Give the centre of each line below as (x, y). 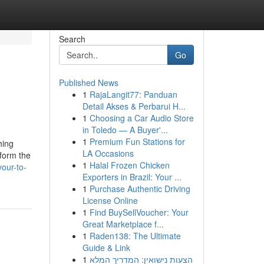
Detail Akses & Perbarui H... (134, 106)
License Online (110, 200)
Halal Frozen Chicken (129, 165)
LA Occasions (108, 153)
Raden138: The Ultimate (135, 236)
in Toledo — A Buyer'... (125, 130)
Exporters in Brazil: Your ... (132, 177)
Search (72, 39)
